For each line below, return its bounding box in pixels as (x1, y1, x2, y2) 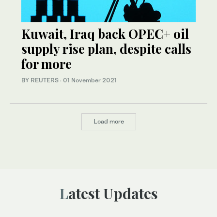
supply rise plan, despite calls (21, 40, 191, 57)
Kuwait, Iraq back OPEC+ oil (21, 25, 189, 42)
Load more (93, 118, 124, 125)
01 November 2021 (63, 76, 117, 84)
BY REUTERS (21, 76, 60, 84)
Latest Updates (68, 184, 158, 203)
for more (21, 55, 72, 72)
